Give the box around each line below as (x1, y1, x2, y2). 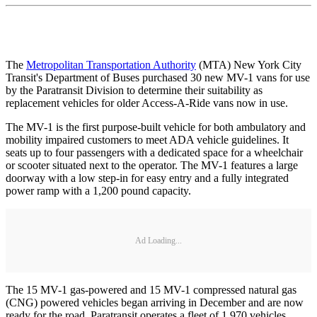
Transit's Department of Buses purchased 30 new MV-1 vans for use (6, 71, 310, 84)
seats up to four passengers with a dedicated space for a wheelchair (6, 146, 303, 159)
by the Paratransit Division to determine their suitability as (6, 84, 263, 97)
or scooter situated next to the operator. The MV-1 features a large (6, 159, 298, 172)
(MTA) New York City (196, 59, 301, 71)
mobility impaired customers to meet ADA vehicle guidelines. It (6, 134, 289, 146)
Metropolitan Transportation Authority (26, 59, 196, 71)
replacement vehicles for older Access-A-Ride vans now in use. (6, 97, 288, 110)
